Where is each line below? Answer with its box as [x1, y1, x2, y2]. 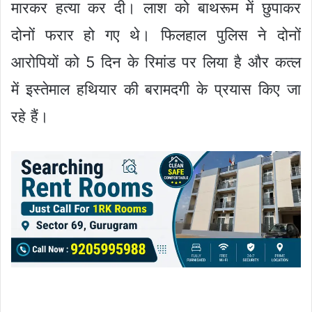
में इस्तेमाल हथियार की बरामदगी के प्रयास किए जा [11, 80, 301, 99]
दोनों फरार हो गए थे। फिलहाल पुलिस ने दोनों [11, 26, 301, 45]
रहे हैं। [11, 107, 49, 126]
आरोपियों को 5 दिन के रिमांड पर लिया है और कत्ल [11, 53, 301, 72]
